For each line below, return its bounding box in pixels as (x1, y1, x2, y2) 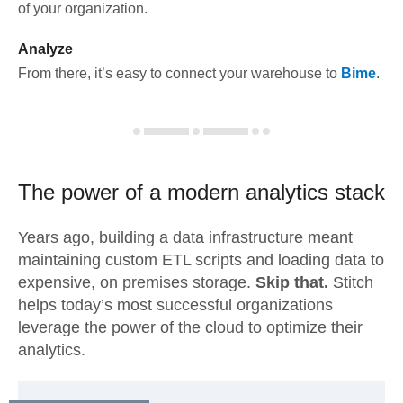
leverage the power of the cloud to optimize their (18, 318, 363, 336)
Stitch (328, 273, 373, 291)
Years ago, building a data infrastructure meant (18, 228, 353, 246)
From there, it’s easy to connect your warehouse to (18, 66, 337, 81)
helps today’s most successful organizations (18, 296, 333, 314)
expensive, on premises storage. (18, 273, 255, 291)
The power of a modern (18, 180, 239, 204)
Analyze (18, 41, 73, 57)
